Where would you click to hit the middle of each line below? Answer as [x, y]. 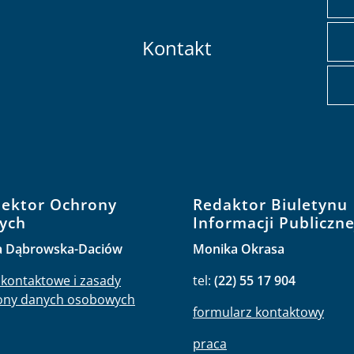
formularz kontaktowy [258, 312]
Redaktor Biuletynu [270, 204]
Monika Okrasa [239, 249]
